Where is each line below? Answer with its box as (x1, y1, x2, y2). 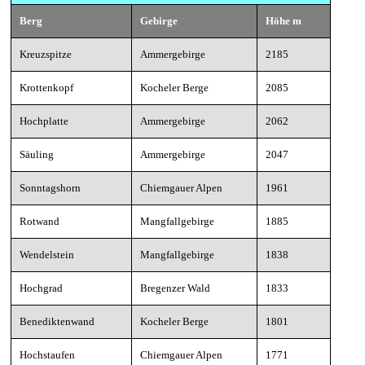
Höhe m (266, 15, 301, 27)
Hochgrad (20, 282, 63, 294)
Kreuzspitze (20, 48, 72, 60)
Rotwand (20, 215, 59, 227)
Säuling (20, 148, 54, 161)
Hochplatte (20, 115, 68, 127)
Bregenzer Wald (140, 282, 210, 294)
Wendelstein (20, 248, 74, 261)
